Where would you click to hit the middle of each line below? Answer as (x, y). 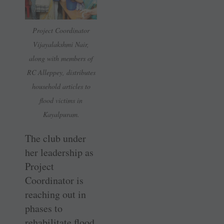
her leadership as (59, 152)
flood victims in (61, 100)
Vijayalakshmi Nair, (61, 44)
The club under (55, 138)
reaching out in (55, 194)
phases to (44, 208)
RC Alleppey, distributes (61, 72)
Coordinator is (54, 180)
